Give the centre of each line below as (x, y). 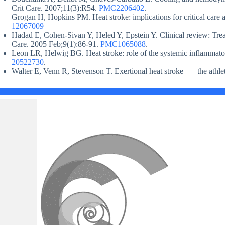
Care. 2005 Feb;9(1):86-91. (56, 44)
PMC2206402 (122, 8)
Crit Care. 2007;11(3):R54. (55, 8)
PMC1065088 (123, 44)
